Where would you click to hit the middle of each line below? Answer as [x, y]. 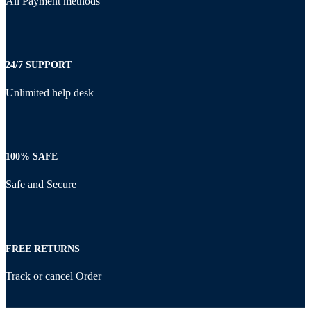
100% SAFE [32, 157]
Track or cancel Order [53, 276]
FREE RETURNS [43, 249]
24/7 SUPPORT [39, 65]
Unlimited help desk [50, 92]
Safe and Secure [41, 185]
